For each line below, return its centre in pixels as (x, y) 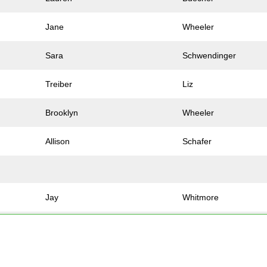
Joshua (59, 255)
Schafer (197, 142)
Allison (58, 142)
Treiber (59, 84)
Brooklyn (62, 113)
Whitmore (201, 198)
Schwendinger (209, 56)
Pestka (195, 255)
